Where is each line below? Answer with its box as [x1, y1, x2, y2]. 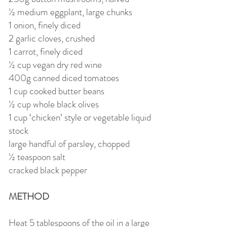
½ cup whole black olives [9, 97, 99, 111]
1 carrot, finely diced [9, 45, 83, 58]
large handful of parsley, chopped [9, 137, 132, 150]
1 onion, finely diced [9, 18, 81, 32]
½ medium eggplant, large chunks [9, 5, 132, 19]
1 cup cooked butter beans [9, 84, 104, 98]
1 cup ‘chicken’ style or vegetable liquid [9, 110, 151, 124]
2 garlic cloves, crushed [9, 31, 95, 45]
